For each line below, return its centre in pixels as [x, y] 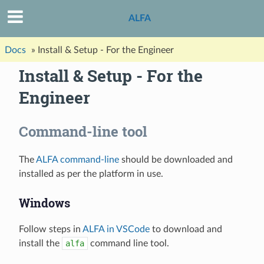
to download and [186, 230]
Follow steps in [51, 230]
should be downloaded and [176, 160]
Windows [44, 203]
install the [40, 244]
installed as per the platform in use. [91, 174]
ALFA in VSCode [116, 230]
